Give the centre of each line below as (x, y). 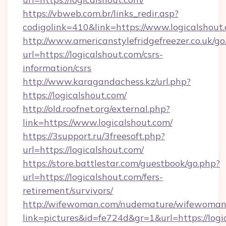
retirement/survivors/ (68, 190)
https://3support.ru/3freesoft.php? (94, 136)
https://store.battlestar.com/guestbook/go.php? (121, 163)
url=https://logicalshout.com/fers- (93, 177)
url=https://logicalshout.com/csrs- (93, 54)
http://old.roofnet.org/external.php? (96, 109)
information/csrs (57, 68)
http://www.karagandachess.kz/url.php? (107, 81)
